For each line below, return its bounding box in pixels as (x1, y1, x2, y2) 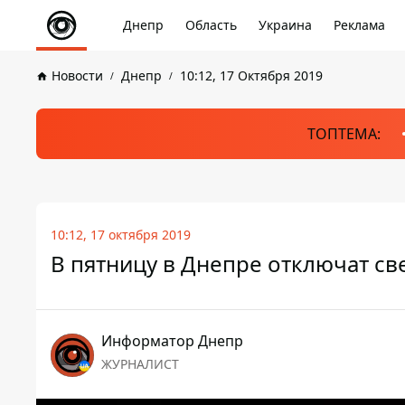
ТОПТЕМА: (306, 124, 381, 144)
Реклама (334, 16, 385, 33)
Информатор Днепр (101, 331, 243, 351)
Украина (259, 16, 312, 33)
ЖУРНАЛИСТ (101, 355, 179, 372)
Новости (52, 67, 103, 84)
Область (185, 16, 237, 33)
